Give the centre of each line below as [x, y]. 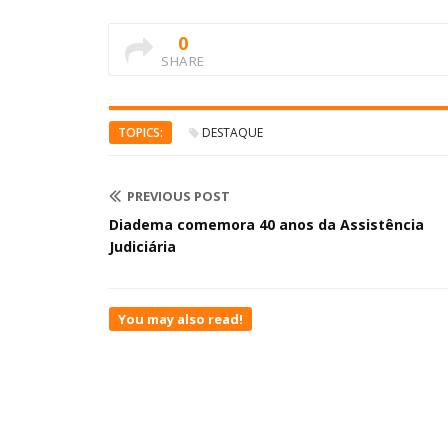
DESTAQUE [232, 132]
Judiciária [142, 246]
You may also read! [180, 318]
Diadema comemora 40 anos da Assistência [266, 224]
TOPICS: [140, 132]
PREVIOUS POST [178, 195]
